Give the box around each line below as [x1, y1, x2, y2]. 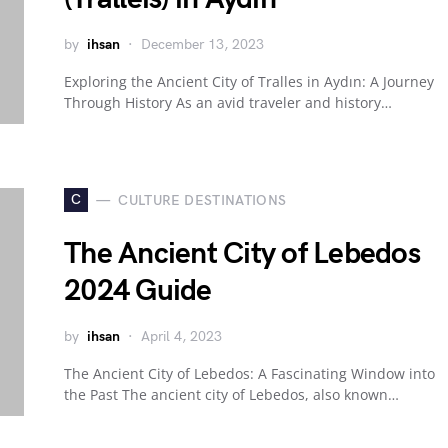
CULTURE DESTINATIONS [118, 191, 287, 209]
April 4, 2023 [141, 328, 222, 345]
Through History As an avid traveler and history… [64, 93, 392, 112]
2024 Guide [64, 273, 212, 309]
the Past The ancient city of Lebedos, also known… [64, 385, 399, 404]
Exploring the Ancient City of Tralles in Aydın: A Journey [64, 72, 434, 91]
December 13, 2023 [141, 36, 264, 53]
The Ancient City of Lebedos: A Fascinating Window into [64, 364, 435, 383]
